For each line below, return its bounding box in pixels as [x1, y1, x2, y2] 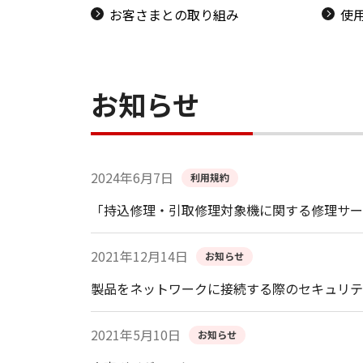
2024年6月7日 [91, 168, 173, 188]
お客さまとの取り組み [109, 5, 239, 25]
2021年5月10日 [91, 325, 181, 345]
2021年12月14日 [91, 246, 188, 267]
